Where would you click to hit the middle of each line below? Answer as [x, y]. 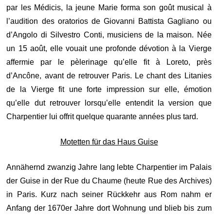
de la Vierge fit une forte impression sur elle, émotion [109, 89]
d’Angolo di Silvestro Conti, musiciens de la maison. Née [109, 35]
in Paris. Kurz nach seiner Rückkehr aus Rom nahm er [109, 194]
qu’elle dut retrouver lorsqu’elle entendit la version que [109, 103]
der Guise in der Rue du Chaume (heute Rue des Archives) [109, 181]
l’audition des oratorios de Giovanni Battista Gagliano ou [109, 21]
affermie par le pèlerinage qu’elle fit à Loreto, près [109, 62]
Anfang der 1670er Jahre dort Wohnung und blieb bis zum [109, 208]
